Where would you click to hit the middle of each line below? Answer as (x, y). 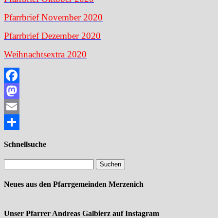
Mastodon (19, 106)
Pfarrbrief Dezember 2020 (52, 36)
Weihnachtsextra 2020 (45, 54)
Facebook (19, 91)
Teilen (13, 137)
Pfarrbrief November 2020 (53, 17)
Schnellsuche (25, 145)
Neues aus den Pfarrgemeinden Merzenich (74, 184)
